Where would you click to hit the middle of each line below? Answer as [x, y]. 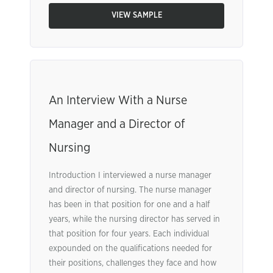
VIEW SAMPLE [136, 16]
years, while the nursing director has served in [134, 219]
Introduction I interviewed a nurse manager [130, 175]
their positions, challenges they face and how [133, 263]
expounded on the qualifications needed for [130, 249]
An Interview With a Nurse [118, 101]
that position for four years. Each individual [129, 234]
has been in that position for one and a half [129, 205]
